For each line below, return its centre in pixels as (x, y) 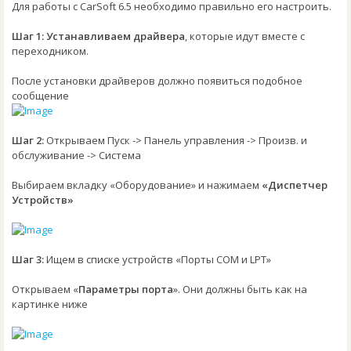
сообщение (40, 95)
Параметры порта (126, 289)
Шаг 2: (28, 140)
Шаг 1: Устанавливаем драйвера (98, 36)
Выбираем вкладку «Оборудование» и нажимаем (137, 185)
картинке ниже (50, 304)
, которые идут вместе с (245, 36)
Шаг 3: (28, 259)
